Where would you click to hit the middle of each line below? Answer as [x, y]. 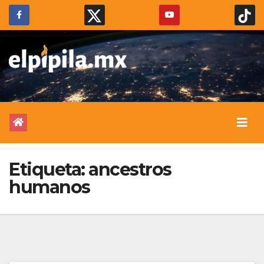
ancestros [130, 169]
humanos [49, 187]
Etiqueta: [49, 169]
